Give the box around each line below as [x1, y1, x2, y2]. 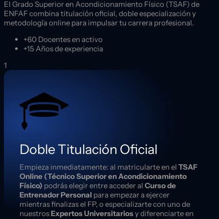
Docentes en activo [37, 34, 103, 44]
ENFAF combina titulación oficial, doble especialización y [4, 8, 196, 18]
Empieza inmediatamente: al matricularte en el [20, 162, 178, 172]
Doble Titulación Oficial [20, 141, 157, 158]
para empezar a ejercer [92, 190, 170, 200]
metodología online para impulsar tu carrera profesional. [4, 18, 194, 27]
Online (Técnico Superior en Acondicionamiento [20, 172, 187, 181]
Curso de [145, 181, 176, 191]
